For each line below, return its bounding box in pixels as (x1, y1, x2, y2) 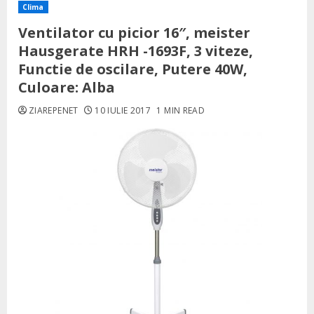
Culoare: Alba (18, 78, 115, 97)
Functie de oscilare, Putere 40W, (18, 60, 247, 78)
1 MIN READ (156, 104, 205, 116)
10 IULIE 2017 (95, 104, 151, 116)
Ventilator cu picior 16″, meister (18, 23, 250, 42)
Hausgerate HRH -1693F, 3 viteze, (18, 41, 253, 60)
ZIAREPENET (29, 104, 78, 116)
